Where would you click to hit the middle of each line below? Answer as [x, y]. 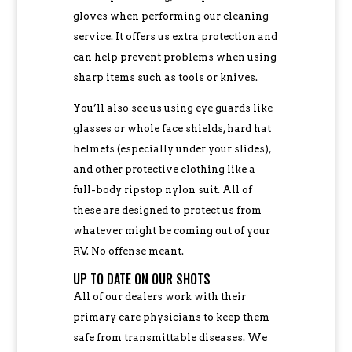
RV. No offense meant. [128, 251]
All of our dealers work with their [159, 296]
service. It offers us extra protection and [175, 36]
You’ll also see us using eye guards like [172, 108]
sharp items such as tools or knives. [165, 77]
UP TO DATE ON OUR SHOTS [141, 279]
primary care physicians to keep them [171, 317]
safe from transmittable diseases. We [170, 337]
